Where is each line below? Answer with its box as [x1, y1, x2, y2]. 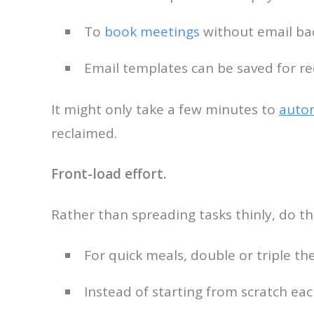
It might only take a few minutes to [51, 100, 279, 118]
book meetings [104, 22, 200, 41]
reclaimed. [51, 123, 117, 142]
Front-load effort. [51, 164, 166, 183]
